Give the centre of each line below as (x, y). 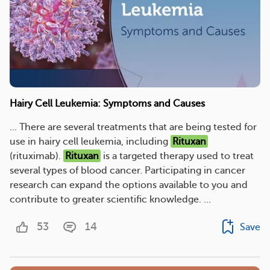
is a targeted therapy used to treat (177, 156)
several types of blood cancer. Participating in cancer (127, 170)
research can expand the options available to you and (129, 185)
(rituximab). (36, 156)
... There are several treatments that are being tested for (133, 127)
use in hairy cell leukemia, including (90, 141)
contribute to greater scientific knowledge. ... (110, 199)
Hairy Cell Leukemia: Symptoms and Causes (107, 103)
